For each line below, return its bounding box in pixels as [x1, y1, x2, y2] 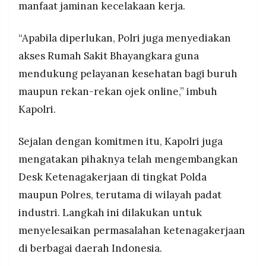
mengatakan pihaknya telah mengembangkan [18, 153, 238, 166]
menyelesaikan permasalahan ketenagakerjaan [18, 224, 245, 237]
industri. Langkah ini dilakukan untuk [18, 206, 202, 220]
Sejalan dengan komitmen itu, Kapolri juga [18, 135, 223, 148]
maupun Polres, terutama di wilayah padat [18, 188, 221, 202]
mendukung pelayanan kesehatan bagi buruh [18, 67, 237, 81]
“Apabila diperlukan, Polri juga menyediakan [18, 31, 231, 45]
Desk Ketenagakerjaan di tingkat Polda [18, 170, 207, 184]
